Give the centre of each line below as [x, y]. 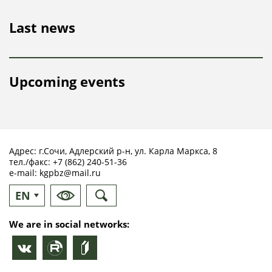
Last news [42, 27]
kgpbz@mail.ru [70, 173]
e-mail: [24, 173]
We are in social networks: [69, 224]
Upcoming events [67, 81]
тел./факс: [31, 162]
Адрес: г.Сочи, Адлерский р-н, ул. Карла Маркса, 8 [113, 151]
